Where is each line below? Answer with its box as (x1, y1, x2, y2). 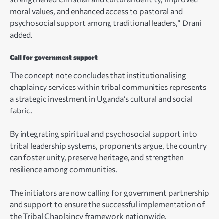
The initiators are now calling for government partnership (10, 188, 209, 197)
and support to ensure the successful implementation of (10, 199, 205, 209)
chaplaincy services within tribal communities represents (10, 82, 206, 92)
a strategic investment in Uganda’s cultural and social (10, 94, 193, 104)
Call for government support (10, 52, 98, 61)
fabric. (10, 106, 32, 115)
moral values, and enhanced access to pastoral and (10, 6, 183, 16)
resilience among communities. (10, 164, 117, 174)
